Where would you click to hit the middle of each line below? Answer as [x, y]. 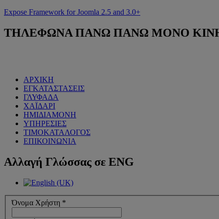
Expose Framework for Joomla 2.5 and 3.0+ [72, 12]
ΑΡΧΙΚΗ [39, 79]
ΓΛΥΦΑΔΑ [41, 97]
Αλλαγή [23, 162]
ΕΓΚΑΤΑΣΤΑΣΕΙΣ [54, 88]
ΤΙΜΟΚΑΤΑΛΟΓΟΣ [57, 132]
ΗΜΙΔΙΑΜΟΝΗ [50, 114]
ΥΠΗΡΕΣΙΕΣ [45, 123]
